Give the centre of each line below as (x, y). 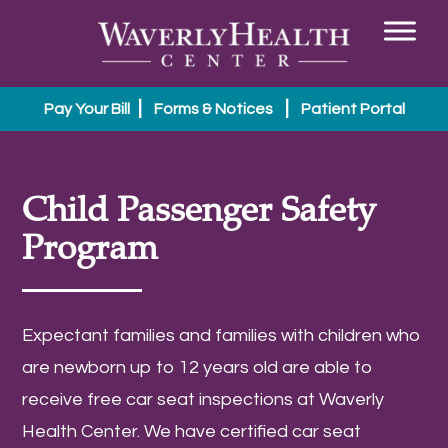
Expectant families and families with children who (222, 336)
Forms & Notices (213, 109)
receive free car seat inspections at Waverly (203, 400)
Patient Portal (352, 109)
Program (90, 246)
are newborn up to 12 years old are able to (198, 368)
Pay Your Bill (86, 109)
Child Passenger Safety (199, 208)
